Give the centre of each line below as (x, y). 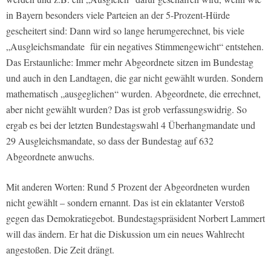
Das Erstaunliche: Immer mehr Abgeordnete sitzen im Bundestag (130, 62)
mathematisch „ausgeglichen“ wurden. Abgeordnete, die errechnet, (133, 94)
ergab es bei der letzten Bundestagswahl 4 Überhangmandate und (131, 125)
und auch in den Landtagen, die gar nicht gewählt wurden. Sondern (135, 78)
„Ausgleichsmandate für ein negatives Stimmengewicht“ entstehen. (135, 47)
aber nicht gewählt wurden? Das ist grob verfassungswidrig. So (126, 109)
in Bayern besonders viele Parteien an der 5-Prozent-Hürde (118, 15)
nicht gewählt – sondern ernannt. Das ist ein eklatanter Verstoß (125, 203)
